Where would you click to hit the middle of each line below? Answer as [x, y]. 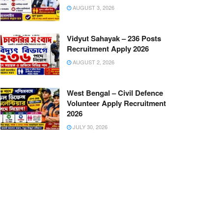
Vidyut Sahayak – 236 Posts [114, 38]
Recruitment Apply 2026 [108, 48]
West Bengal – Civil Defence [115, 93]
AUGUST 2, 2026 [93, 62]
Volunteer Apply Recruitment [116, 103]
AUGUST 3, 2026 [93, 7]
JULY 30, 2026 [89, 126]
